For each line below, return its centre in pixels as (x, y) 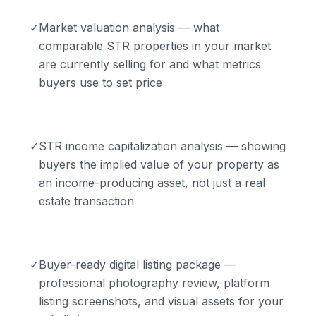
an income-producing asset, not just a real (152, 182)
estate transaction (86, 201)
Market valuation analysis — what (129, 27)
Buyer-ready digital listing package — (137, 264)
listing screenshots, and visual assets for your (161, 301)
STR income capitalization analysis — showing (162, 146)
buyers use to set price (101, 82)
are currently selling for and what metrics (150, 64)
